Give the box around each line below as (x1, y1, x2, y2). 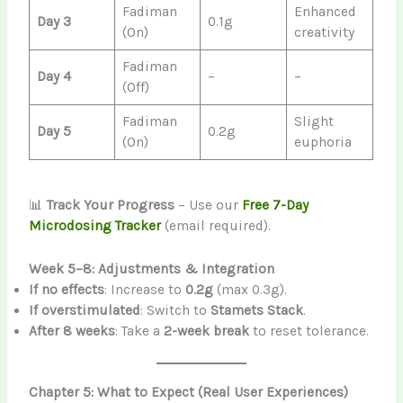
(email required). (161, 218, 272, 235)
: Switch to (140, 301, 211, 318)
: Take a (115, 322, 165, 339)
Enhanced (294, 4, 357, 21)
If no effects (29, 281, 105, 298)
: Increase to (104, 281, 186, 298)
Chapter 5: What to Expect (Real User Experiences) (29, 384, 349, 401)
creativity (294, 24, 355, 41)
